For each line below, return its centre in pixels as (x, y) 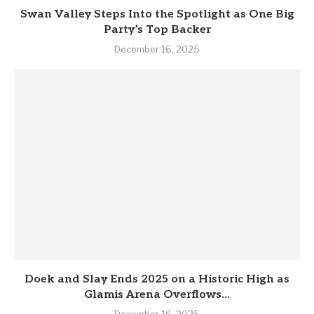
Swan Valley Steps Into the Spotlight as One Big (157, 14)
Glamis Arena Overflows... (157, 294)
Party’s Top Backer (157, 29)
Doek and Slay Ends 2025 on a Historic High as (157, 279)
